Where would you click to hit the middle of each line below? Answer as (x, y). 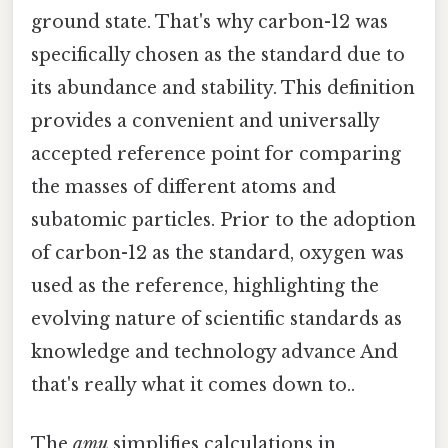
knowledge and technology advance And (214, 351)
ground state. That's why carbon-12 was (209, 21)
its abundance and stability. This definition (223, 87)
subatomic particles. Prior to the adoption (223, 219)
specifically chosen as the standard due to (218, 54)
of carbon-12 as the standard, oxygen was (217, 252)
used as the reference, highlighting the (205, 285)
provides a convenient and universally (205, 120)
